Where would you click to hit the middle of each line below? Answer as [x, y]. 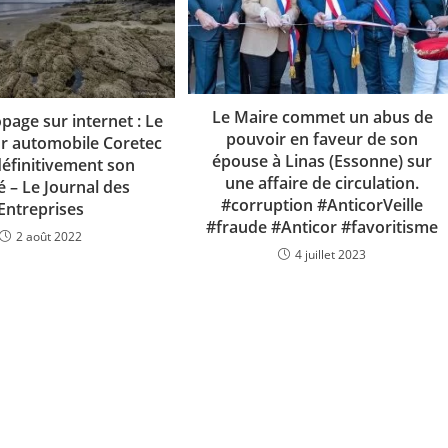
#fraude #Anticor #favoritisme [322, 226]
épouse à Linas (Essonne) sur [322, 160]
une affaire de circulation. [322, 182]
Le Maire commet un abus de [322, 116]
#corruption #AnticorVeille [322, 204]
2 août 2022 [48, 237]
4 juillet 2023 [331, 254]
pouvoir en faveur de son [322, 138]
